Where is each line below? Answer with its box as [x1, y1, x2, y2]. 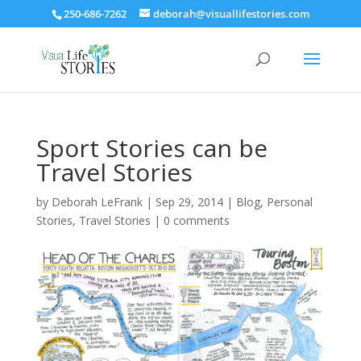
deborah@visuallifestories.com [152, 6, 309, 21]
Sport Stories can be [35, 131, 268, 164]
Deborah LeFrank [51, 194, 143, 210]
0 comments [163, 213, 230, 228]
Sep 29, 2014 [155, 194, 223, 210]
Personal [266, 194, 313, 210]
